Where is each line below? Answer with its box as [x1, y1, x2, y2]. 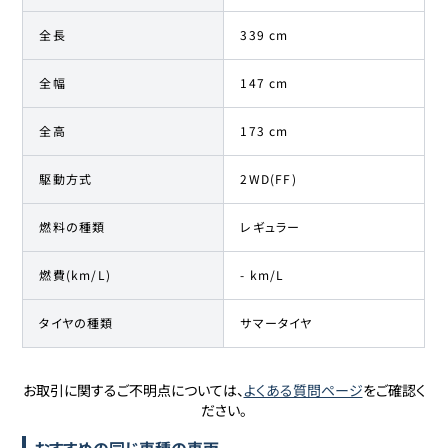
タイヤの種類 [39, 313, 114, 331]
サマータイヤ [240, 313, 313, 331]
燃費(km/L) [39, 265, 112, 283]
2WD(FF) [240, 169, 297, 187]
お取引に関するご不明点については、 [22, 379, 244, 400]
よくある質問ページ [243, 379, 363, 400]
